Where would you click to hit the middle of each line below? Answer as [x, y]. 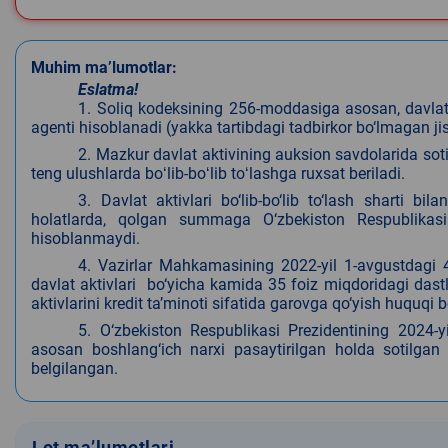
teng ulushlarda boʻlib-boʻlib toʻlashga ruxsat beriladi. [218, 174]
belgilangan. [74, 369]
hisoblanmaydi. [85, 239]
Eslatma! [108, 90]
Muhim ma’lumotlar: [104, 68]
